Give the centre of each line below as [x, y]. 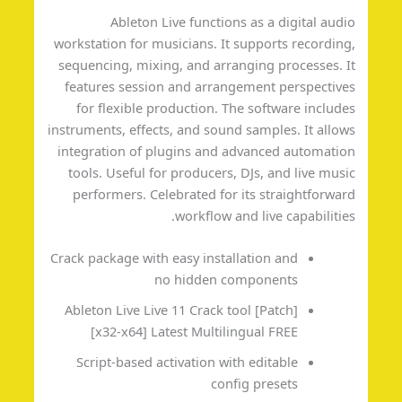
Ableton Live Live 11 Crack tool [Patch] [235, 310]
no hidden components [280, 280]
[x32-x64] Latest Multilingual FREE [248, 332]
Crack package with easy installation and [227, 258]
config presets [308, 384]
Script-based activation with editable [240, 362]
